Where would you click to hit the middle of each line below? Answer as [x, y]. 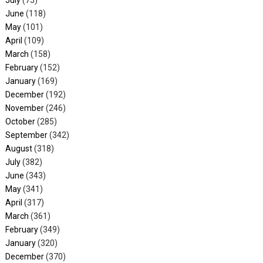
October [20, 122]
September [26, 135]
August [18, 149]
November [24, 108]
